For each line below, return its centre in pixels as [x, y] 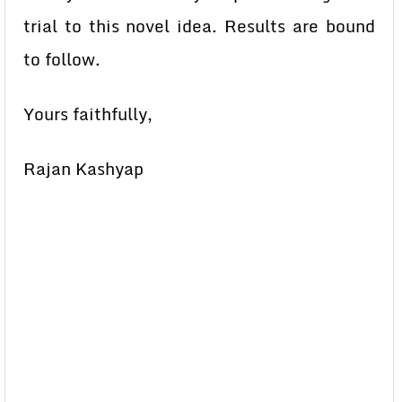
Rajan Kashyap [83, 169]
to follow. [62, 59]
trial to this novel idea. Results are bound [199, 26]
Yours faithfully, [88, 114]
